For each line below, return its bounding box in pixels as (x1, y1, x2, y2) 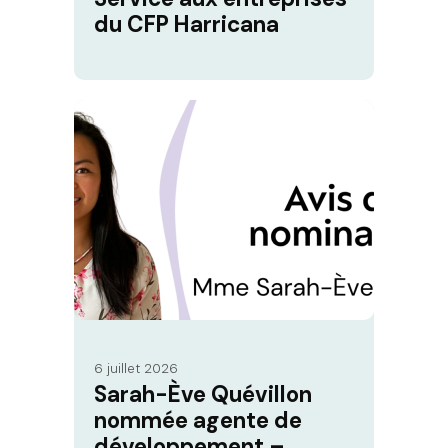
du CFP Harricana (94, 10, 279, 40)
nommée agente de (94, 406, 302, 436)
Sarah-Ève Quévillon (94, 380, 312, 410)
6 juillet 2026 (94, 360, 178, 378)
